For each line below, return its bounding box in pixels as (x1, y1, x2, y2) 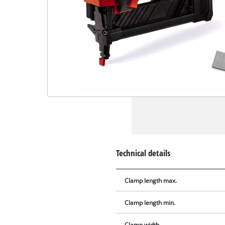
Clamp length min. (125, 199, 176, 207)
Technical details (116, 147, 171, 159)
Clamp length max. (125, 177, 177, 185)
